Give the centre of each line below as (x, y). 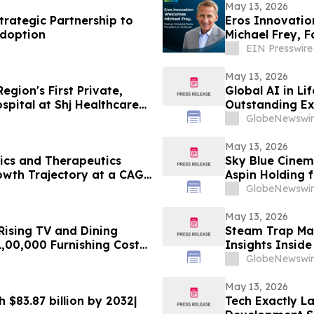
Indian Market (266, 189)
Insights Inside (268, 245)
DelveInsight (261, 119)
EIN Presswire (279, 49)
